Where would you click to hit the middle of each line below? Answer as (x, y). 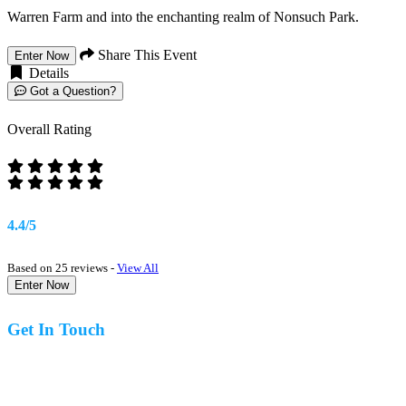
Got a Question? (71, 92)
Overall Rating (49, 130)
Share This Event (145, 55)
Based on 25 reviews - (62, 267)
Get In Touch (56, 329)
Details (47, 73)
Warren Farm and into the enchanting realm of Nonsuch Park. (183, 17)
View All (138, 267)
